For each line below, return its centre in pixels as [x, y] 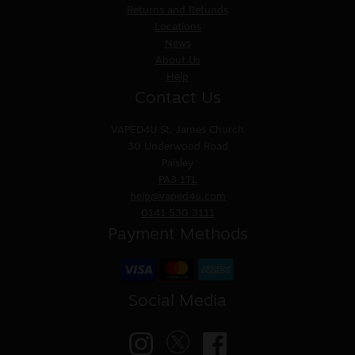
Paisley [177, 163]
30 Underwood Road [177, 147]
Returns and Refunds [177, 11]
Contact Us [177, 99]
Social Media [177, 301]
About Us [177, 61]
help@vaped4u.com [177, 197]
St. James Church [202, 130]
